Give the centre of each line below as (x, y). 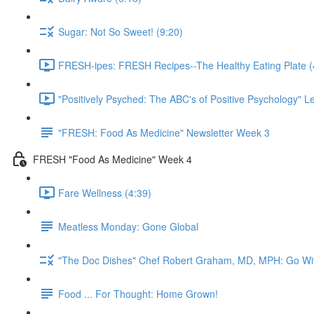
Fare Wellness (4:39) (105, 192)
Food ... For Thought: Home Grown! (138, 293)
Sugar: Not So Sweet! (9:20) (121, 31)
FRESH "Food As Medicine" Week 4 (112, 159)
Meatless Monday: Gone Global (128, 226)
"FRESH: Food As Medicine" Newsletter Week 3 (164, 132)
